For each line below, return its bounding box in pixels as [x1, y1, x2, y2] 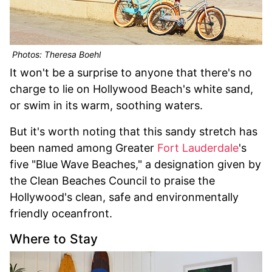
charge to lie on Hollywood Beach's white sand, [10, 82, 253, 95]
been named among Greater [10, 141, 157, 154]
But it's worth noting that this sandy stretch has [10, 124, 257, 138]
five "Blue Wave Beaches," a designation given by [10, 157, 261, 171]
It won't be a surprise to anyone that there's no [10, 66, 252, 79]
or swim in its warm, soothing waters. [10, 98, 203, 112]
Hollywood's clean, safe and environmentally [10, 190, 239, 203]
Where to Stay [10, 231, 98, 246]
